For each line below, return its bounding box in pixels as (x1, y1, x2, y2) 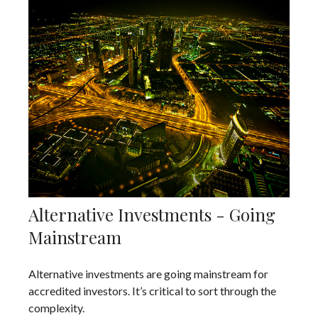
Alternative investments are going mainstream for (28, 267, 268, 281)
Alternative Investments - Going (28, 203, 275, 226)
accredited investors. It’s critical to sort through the (28, 284, 276, 298)
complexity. (28, 301, 84, 315)
